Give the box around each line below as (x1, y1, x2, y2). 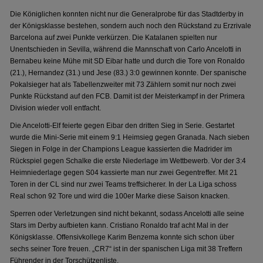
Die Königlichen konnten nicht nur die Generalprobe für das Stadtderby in (10, 10, 244, 18)
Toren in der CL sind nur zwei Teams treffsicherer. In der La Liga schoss (10, 180, 237, 188)
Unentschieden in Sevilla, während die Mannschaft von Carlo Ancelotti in (10, 45, 242, 53)
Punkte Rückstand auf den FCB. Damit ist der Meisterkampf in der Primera (10, 92, 245, 100)
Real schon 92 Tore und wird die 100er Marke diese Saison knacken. (10, 192, 230, 200)
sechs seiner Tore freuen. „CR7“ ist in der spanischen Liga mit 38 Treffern (10, 245, 243, 253)
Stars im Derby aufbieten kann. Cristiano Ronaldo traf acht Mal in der (10, 221, 229, 230)
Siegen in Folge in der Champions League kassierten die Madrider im (10, 145, 232, 153)
